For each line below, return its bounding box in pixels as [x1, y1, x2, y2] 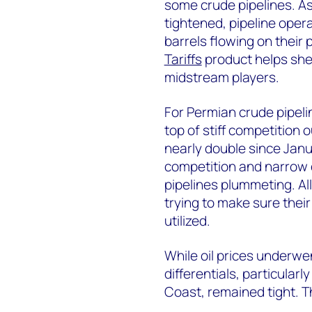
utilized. [164, 211, 210, 230]
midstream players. [164, 68, 279, 86]
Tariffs [164, 49, 202, 68]
